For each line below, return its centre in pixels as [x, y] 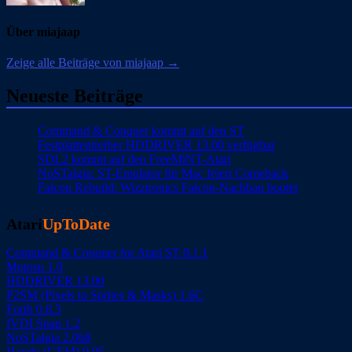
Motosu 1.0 [35, 267]
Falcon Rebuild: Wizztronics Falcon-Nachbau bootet [168, 187]
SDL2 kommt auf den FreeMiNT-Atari [134, 159]
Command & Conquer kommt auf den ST [141, 131]
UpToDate [76, 224]
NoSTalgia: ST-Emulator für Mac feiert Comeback [163, 173]
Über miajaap [43, 31]
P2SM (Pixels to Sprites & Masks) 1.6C [105, 295]
